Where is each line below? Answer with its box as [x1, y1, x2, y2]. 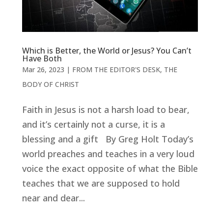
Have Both [22, 53, 62, 64]
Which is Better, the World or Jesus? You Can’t [22, 45, 192, 56]
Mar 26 [22, 64, 45, 74]
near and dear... [22, 192, 85, 204]
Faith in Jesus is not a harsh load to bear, [22, 103, 190, 115]
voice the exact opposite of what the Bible [22, 162, 198, 174]
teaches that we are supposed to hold [22, 177, 180, 189]
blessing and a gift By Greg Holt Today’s [22, 133, 193, 145]
